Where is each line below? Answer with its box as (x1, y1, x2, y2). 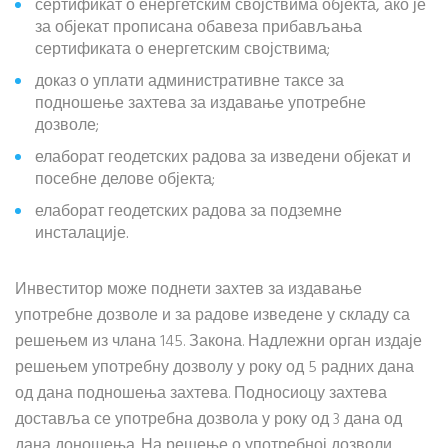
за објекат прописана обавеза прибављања (35, 15, 362, 41)
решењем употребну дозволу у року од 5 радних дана (15, 355, 414, 381)
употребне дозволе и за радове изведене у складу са (15, 303, 410, 329)
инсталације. (35, 221, 129, 247)
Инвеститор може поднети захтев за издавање (15, 277, 362, 303)
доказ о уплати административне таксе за (35, 69, 344, 95)
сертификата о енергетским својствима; (35, 37, 330, 63)
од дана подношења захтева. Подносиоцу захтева (15, 381, 387, 407)
